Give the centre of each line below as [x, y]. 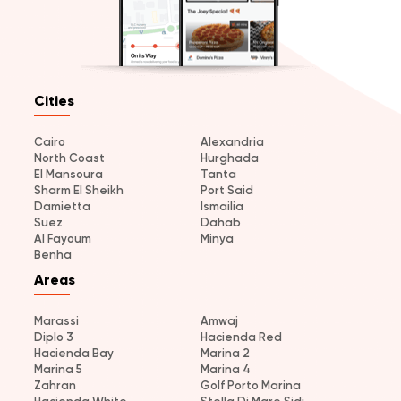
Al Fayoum [63, 238]
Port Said [227, 190]
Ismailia [222, 206]
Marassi [56, 320]
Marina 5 [58, 369]
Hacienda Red [241, 337]
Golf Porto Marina [251, 385]
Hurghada [230, 158]
